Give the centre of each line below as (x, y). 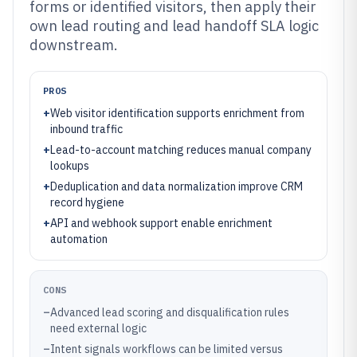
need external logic (98, 328)
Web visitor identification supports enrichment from (177, 113)
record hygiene (87, 202)
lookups (70, 166)
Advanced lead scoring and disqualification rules (170, 312)
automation (79, 239)
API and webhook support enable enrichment (161, 223)
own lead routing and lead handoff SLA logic (174, 26)
